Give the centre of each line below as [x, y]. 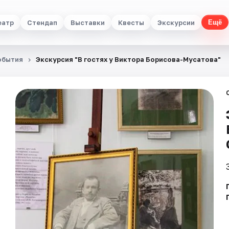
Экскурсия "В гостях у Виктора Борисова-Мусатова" [128, 59]
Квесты [131, 22]
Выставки [87, 22]
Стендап [42, 22]
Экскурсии [176, 22]
